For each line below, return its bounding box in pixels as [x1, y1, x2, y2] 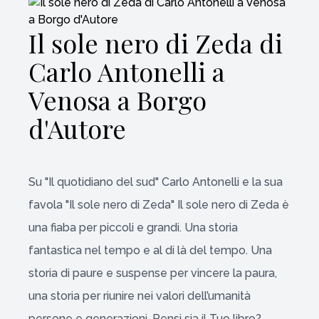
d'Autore [28, 111, 126, 145]
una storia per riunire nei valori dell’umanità [28, 289, 251, 303]
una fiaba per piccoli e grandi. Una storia [28, 221, 238, 234]
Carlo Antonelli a [28, 54, 225, 88]
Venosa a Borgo [28, 83, 206, 117]
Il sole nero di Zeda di [28, 26, 283, 60]
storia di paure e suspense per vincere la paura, [28, 266, 277, 280]
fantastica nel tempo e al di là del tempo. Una [28, 244, 272, 257]
